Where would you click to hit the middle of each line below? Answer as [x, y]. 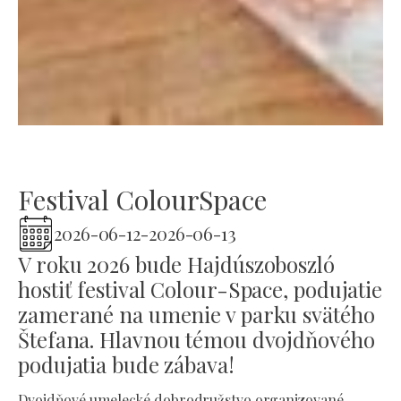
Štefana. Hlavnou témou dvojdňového [196, 339]
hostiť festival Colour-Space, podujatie [200, 289]
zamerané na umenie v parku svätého [196, 314]
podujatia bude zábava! [126, 364]
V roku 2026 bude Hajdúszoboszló [176, 264]
